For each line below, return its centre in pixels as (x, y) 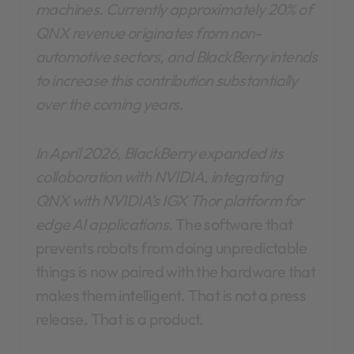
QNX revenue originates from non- (149, 33)
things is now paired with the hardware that (176, 272)
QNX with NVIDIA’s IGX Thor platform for (169, 201)
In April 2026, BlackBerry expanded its (160, 153)
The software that (233, 224)
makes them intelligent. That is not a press (171, 296)
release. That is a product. (120, 319)
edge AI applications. (104, 224)
